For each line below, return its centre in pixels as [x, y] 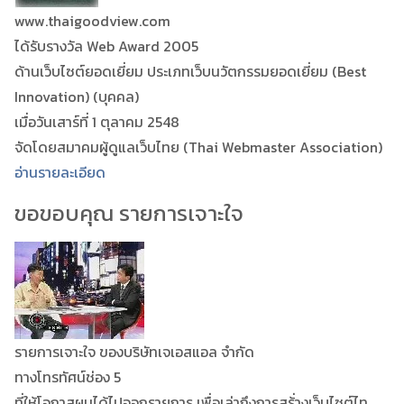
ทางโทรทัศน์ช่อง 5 [68, 376]
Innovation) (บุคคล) [77, 96]
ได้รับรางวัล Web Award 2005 [106, 46]
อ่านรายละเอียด [60, 172]
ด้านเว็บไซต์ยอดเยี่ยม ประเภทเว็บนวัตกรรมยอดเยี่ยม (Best [190, 71]
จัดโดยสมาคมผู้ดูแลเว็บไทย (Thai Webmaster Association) [198, 147]
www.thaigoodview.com [92, 20]
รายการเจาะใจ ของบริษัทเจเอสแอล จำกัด [134, 351]
